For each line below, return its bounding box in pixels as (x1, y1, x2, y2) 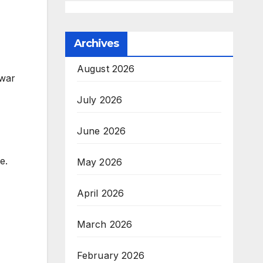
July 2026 (76, 94, 123, 106)
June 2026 (76, 125, 126, 137)
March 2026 (76, 218, 133, 231)
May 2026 (76, 156, 123, 168)
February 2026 (76, 249, 145, 262)
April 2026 (76, 187, 124, 200)
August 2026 (76, 63, 135, 75)
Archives (73, 37, 119, 50)
